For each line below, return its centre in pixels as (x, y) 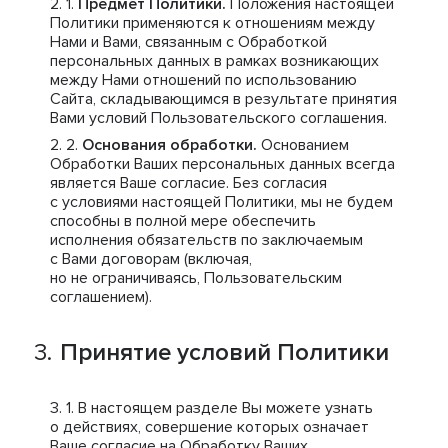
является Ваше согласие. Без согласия (188, 183)
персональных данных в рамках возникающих (214, 61)
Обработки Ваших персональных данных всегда (222, 164)
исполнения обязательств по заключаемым (206, 240)
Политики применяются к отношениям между (212, 23)
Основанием (303, 145)
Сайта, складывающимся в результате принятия (223, 99)
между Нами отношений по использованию (203, 80)
